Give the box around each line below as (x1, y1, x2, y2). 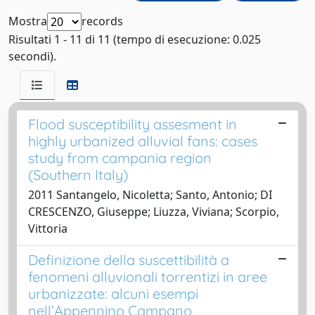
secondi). (8, 48, 56, 64)
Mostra (8, 13, 47, 29)
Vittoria (28, 220, 67, 236)
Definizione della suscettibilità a (28, 250, 229, 269)
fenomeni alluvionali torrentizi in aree (28, 267, 267, 285)
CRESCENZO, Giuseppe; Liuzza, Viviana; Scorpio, (28, 203, 279, 219)
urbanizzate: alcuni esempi (28, 284, 198, 302)
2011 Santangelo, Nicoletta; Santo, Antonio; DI (28, 186, 272, 202)
